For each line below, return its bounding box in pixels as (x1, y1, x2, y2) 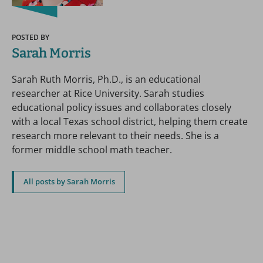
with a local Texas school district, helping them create (12, 114, 248, 128)
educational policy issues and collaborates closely (12, 100, 231, 114)
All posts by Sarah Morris (23, 176, 115, 187)
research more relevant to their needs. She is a (12, 129, 219, 142)
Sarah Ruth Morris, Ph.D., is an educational (12, 72, 201, 86)
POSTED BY (12, 32, 49, 42)
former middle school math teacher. (12, 143, 172, 156)
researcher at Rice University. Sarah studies (12, 86, 204, 100)
